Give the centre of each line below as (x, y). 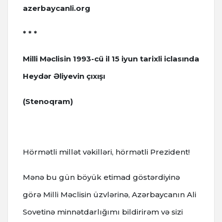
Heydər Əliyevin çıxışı (64, 76)
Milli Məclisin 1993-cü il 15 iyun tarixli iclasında (111, 58)
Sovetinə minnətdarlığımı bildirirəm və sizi (103, 212)
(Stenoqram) (48, 101)
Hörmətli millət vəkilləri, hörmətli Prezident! (106, 152)
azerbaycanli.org (57, 8)
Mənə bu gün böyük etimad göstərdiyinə (101, 177)
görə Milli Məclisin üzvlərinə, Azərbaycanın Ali (110, 194)
